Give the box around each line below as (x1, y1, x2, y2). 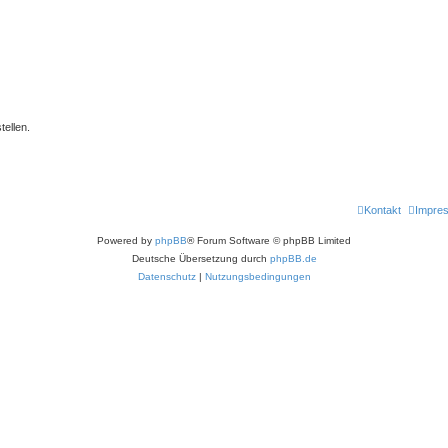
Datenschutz (137, 271, 196, 282)
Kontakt (364, 204, 401, 216)
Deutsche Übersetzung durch (131, 253, 270, 264)
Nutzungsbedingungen (204, 271, 311, 282)
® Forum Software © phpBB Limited (187, 235, 351, 246)
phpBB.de (269, 253, 317, 264)
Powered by (97, 235, 155, 246)
